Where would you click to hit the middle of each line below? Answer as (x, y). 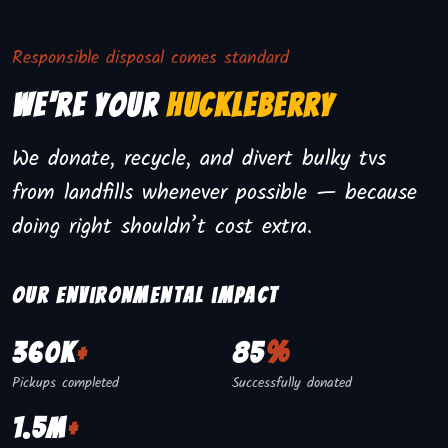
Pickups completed (65, 383)
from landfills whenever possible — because (214, 194)
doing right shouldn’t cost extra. (162, 228)
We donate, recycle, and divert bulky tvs (199, 160)
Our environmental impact (145, 296)
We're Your (89, 106)
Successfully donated (292, 383)
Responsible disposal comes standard (150, 59)
